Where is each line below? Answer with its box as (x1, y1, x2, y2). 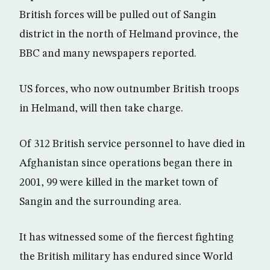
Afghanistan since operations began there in (19, 158, 233, 169)
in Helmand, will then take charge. (19, 103, 183, 114)
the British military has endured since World (19, 251, 233, 262)
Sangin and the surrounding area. (19, 196, 181, 207)
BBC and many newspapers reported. (19, 48, 196, 59)
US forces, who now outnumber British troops (19, 84, 239, 95)
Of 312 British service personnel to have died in (19, 139, 245, 149)
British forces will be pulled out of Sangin (19, 10, 216, 20)
